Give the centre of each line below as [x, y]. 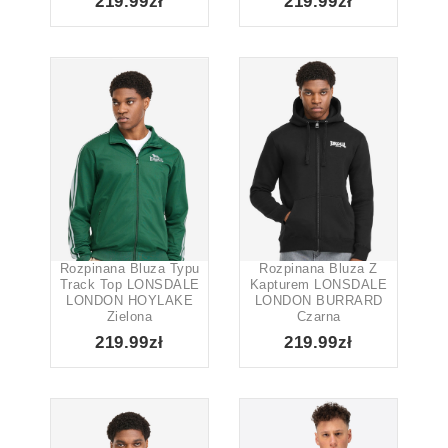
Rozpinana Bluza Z [318, 268]
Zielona [129, 316]
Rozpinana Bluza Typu [129, 268]
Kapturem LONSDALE [318, 284]
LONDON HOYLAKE [129, 300]
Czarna [318, 316]
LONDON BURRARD [318, 300]
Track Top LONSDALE [129, 284]
